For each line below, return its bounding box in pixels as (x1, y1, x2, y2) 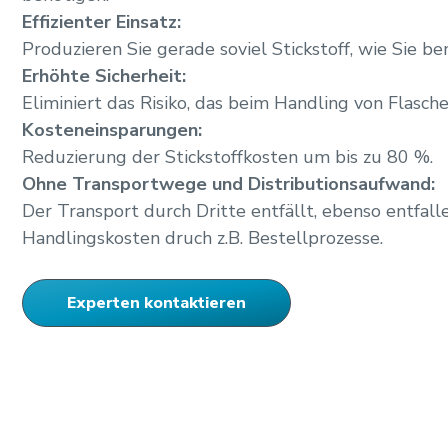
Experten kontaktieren (67, 292, 246, 314)
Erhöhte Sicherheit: (22, 64, 186, 88)
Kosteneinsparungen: (22, 118, 202, 142)
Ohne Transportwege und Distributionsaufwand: (22, 172, 435, 196)
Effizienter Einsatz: (22, 10, 181, 34)
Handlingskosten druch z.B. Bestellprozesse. (22, 226, 383, 250)
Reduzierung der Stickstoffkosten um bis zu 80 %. (22, 145, 433, 169)
